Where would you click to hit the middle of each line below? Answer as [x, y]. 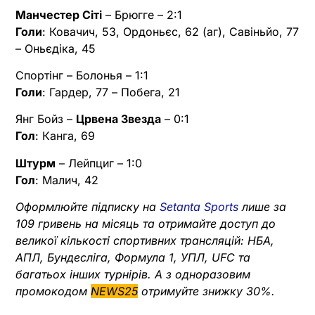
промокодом [53, 291]
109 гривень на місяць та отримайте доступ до [146, 224]
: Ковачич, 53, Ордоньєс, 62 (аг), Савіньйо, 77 [171, 31]
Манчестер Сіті [59, 14]
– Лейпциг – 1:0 [99, 163]
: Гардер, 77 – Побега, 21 [111, 92]
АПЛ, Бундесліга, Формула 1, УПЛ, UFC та [133, 258]
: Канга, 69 [65, 136]
